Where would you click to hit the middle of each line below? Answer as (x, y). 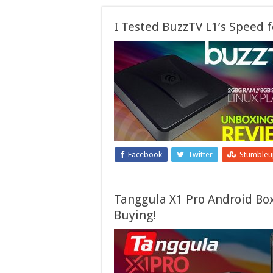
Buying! (135, 215)
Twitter (200, 154)
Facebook (145, 154)
